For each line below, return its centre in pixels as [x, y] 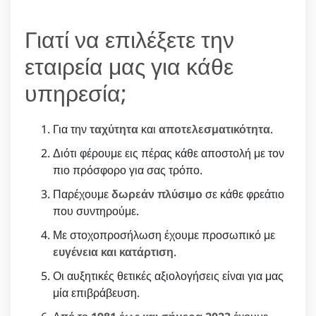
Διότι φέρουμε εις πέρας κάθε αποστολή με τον [169, 153]
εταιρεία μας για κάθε [129, 66]
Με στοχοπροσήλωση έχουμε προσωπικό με [164, 235]
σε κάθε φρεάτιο [243, 194]
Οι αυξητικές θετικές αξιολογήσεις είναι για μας [168, 275]
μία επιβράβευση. [96, 292]
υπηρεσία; [76, 92]
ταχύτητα [114, 129]
